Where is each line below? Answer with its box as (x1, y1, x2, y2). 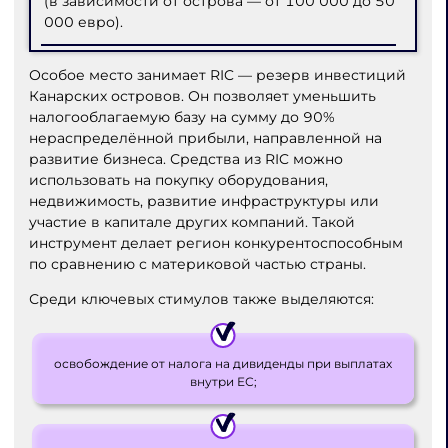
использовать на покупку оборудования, (28, 171, 328, 190)
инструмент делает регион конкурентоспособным (28, 234, 403, 253)
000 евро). (44, 13, 124, 32)
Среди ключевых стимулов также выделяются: (28, 289, 374, 308)
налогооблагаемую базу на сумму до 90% (28, 108, 335, 127)
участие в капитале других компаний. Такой (28, 213, 355, 232)
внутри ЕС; (189, 373, 257, 389)
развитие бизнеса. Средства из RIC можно (28, 150, 343, 169)
